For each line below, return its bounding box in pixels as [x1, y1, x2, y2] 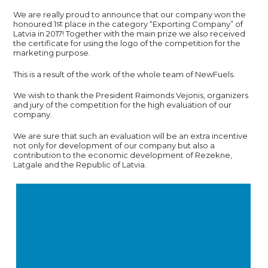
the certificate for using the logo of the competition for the [13, 38, 241, 48]
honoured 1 [13, 19, 57, 29]
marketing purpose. [13, 48, 91, 57]
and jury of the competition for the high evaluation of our [13, 100, 232, 109]
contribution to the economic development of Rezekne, [13, 150, 233, 160]
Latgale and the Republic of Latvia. [13, 159, 147, 169]
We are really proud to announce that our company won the [13, 10, 246, 19]
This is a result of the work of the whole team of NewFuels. [13, 69, 236, 79]
